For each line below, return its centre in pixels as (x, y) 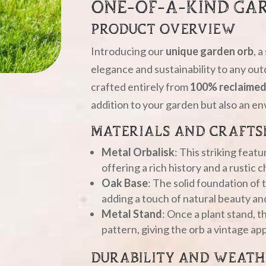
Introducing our (129, 51)
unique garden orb (210, 51)
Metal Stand (132, 213)
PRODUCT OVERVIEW (164, 28)
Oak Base (125, 183)
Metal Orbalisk (138, 152)
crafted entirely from (141, 86)
